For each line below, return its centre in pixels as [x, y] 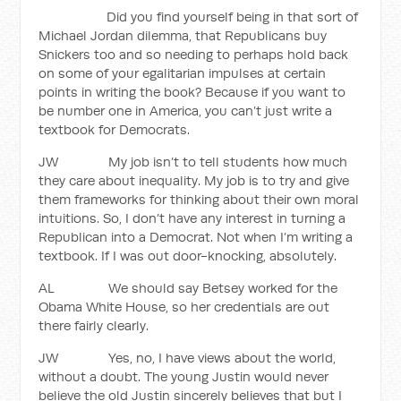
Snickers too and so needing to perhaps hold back [194, 54]
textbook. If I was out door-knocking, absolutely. [188, 256]
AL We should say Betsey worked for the [188, 288]
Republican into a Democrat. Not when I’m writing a [196, 237]
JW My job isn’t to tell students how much [193, 162]
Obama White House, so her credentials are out [184, 307]
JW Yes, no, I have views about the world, [188, 358]
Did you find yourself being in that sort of [199, 17]
